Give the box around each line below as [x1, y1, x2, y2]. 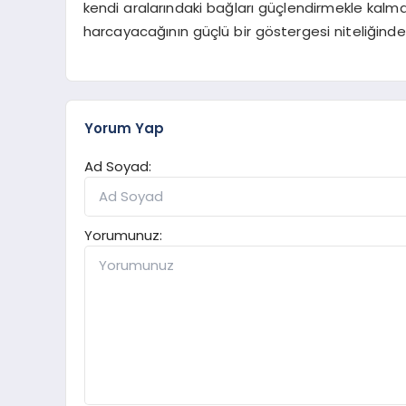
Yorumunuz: [84, 226, 162, 246]
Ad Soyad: [84, 157, 151, 177]
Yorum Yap [84, 119, 164, 139]
